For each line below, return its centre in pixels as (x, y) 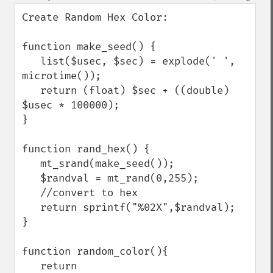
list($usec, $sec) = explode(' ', (31, 61)
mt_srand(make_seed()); (31, 164)
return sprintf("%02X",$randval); (31, 207)
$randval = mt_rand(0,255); (31, 178)
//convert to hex (31, 193)
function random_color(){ (95, 251)
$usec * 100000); (74, 105)
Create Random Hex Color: (95, 17)
